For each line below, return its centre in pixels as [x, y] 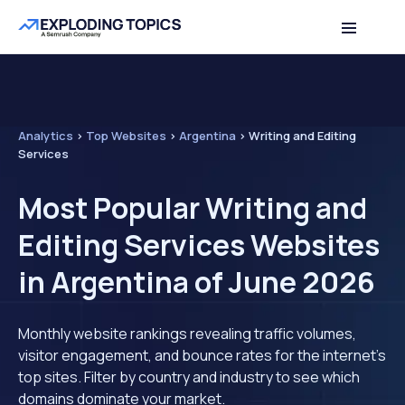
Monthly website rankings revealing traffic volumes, [187, 334]
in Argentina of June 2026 [197, 282]
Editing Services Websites [199, 245]
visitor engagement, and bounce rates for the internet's [202, 355]
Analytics [46, 136]
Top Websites [126, 136]
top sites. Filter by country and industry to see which [189, 377]
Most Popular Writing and [193, 208]
